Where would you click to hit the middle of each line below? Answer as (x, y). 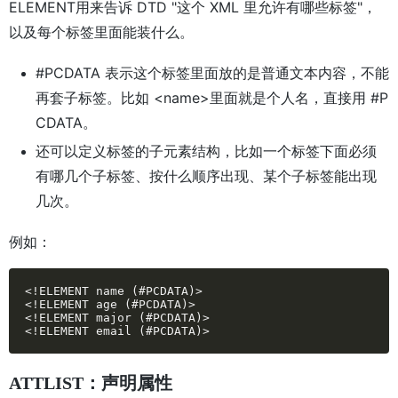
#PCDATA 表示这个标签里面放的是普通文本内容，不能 (212, 73)
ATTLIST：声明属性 (91, 383)
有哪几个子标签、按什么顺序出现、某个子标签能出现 (206, 176)
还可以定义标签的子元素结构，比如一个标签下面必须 (206, 151)
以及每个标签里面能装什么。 (101, 32)
